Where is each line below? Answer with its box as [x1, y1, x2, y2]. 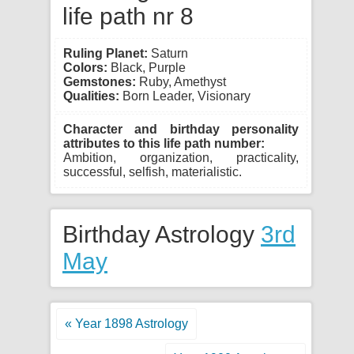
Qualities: [63, 89, 119, 103]
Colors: [63, 61, 107, 74]
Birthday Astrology [62, 221, 261, 247]
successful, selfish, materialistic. [63, 165, 242, 179]
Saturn [148, 47, 188, 60]
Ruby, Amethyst [136, 75, 226, 88]
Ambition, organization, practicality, [63, 151, 299, 164]
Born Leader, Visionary [119, 89, 250, 103]
